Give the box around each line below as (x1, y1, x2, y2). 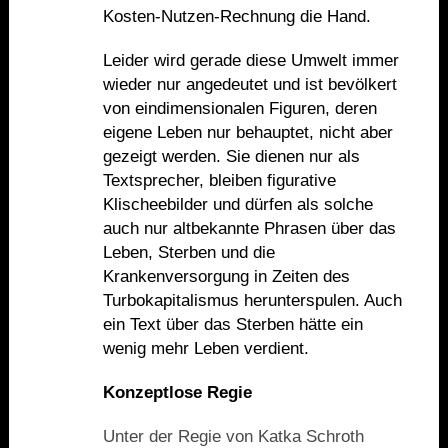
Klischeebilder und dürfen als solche (102, 195, 373, 215)
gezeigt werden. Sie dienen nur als (102, 147, 360, 167)
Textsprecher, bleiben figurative (102, 171, 336, 191)
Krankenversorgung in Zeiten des (102, 267, 350, 287)
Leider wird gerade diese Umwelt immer (102, 51, 399, 71)
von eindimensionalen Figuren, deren (102, 99, 377, 119)
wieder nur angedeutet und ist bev (102, 75, 355, 95)
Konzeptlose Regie (102, 383, 252, 403)
